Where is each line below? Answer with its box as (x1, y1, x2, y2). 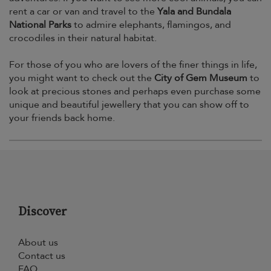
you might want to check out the (9, 71, 154, 85)
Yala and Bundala (157, 5, 231, 18)
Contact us (18, 249, 65, 263)
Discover (18, 203, 67, 220)
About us (18, 236, 58, 249)
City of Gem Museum (154, 71, 247, 85)
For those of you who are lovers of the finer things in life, (9, 58, 257, 71)
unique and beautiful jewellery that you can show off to (9, 98, 249, 111)
